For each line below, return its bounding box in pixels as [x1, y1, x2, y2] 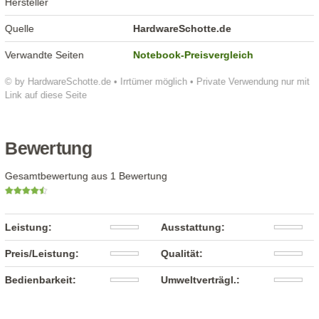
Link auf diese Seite [5, 89, 88, 100]
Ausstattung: [161, 221, 226, 233]
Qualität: [161, 247, 204, 259]
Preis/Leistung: [5, 247, 80, 259]
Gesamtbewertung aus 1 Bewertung [5, 169, 168, 182]
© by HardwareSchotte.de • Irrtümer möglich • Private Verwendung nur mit [5, 75, 310, 87]
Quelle [5, 22, 35, 34]
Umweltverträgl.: [161, 273, 241, 286]
